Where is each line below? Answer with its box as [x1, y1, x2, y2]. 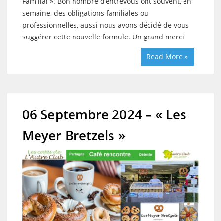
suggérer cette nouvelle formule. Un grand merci [22, 32, 184, 41]
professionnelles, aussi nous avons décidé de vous [22, 20, 189, 30]
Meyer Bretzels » [22, 126, 125, 144]
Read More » [147, 51, 188, 61]
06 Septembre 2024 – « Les [22, 105, 187, 123]
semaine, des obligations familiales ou [22, 8, 148, 18]
